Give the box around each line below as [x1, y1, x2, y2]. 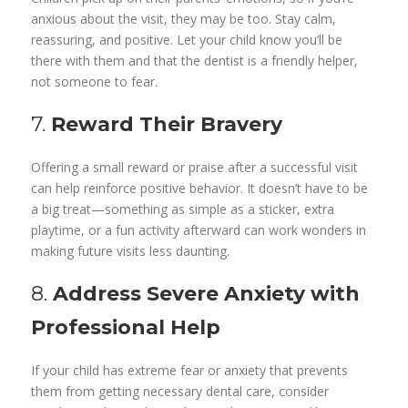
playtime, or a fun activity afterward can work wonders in [31, 221, 367, 240]
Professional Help [31, 315, 221, 341]
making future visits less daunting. [31, 242, 230, 260]
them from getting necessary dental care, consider [31, 382, 330, 401]
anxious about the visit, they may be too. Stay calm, [31, 10, 337, 28]
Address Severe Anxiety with [53, 281, 361, 307]
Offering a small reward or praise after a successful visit [31, 158, 359, 177]
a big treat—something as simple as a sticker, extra [31, 200, 335, 219]
